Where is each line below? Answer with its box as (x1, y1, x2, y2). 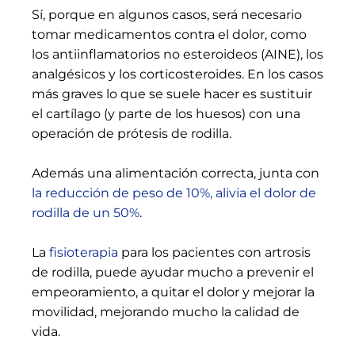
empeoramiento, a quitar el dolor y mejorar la (32, 284, 315, 300)
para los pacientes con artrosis (118, 245, 311, 261)
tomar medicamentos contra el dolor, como (32, 27, 307, 43)
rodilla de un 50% (32, 205, 139, 221)
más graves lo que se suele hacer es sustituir (32, 86, 312, 102)
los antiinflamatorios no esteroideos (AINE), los (32, 47, 323, 63)
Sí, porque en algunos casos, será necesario (32, 7, 302, 23)
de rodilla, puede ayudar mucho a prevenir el (32, 265, 314, 281)
